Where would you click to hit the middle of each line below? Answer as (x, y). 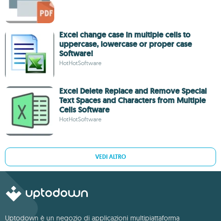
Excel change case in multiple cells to (125, 35)
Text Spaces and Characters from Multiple (132, 100)
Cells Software (84, 110)
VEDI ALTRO (110, 157)
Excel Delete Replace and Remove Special (133, 91)
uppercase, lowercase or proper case (126, 44)
